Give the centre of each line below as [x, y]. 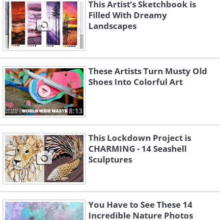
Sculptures [110, 160]
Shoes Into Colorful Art [136, 82]
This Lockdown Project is [140, 138]
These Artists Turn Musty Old [148, 71]
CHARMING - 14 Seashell [137, 149]
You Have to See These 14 [140, 205]
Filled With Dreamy [128, 15]
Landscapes [112, 26]
